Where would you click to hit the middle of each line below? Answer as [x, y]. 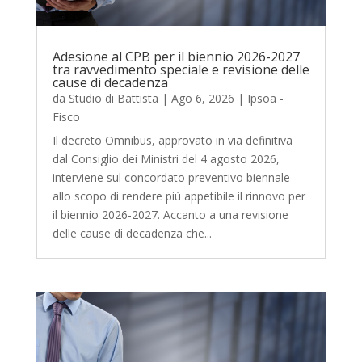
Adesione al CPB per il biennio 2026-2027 [176, 56]
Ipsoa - [265, 98]
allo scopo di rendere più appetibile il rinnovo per [179, 196]
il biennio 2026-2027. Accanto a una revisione [170, 214]
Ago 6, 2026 [202, 98]
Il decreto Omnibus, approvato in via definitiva [172, 140]
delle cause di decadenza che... [132, 233]
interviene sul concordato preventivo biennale [171, 177]
